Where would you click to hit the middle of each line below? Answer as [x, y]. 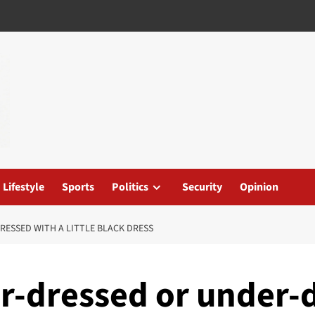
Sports [78, 187]
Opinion [259, 187]
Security [202, 187]
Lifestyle [24, 187]
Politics [130, 187]
